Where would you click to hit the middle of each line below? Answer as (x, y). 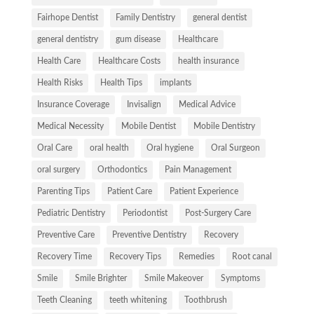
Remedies (196, 257)
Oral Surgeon (235, 148)
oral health (109, 148)
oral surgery (58, 170)
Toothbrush (205, 300)
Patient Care (129, 192)
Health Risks (60, 83)
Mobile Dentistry (224, 127)
